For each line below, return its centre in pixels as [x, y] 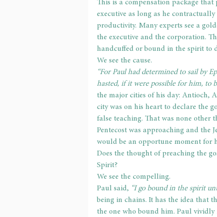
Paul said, [114, 188]
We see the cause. [124, 60]
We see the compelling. [134, 177]
